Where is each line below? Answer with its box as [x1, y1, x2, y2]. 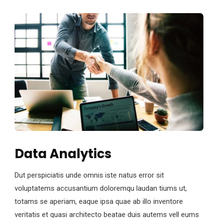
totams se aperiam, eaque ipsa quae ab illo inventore [15, 197, 183, 206]
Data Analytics [15, 145, 111, 163]
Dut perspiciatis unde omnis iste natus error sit [15, 171, 164, 180]
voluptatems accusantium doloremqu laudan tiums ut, [15, 184, 187, 193]
